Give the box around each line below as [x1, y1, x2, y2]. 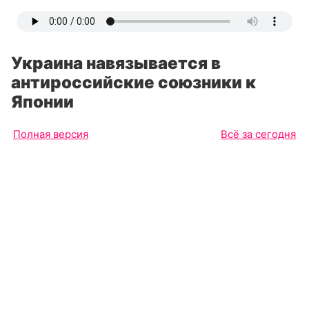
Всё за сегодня [221, 128, 296, 141]
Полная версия [13, 128, 88, 141]
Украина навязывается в [11, 53, 221, 73]
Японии [11, 92, 74, 112]
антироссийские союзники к [11, 72, 256, 92]
